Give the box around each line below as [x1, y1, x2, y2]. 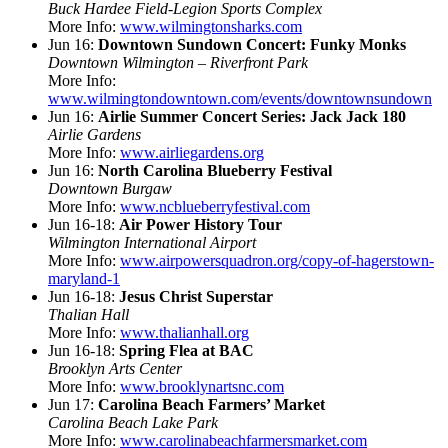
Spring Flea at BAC [119, 341, 254, 359]
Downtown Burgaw [48, 179, 172, 197]
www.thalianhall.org [120, 323, 249, 341]
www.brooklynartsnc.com [120, 377, 284, 395]
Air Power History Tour [119, 215, 282, 233]
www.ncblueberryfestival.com [120, 197, 310, 215]
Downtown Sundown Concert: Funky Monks [98, 35, 406, 53]
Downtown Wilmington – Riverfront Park [48, 53, 308, 71]
